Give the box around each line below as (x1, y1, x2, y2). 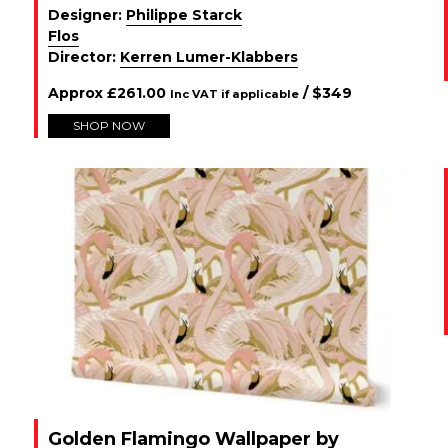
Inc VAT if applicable (170, 87, 299, 101)
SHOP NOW (73, 118, 145, 133)
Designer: (48, 6, 126, 24)
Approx (48, 84, 107, 102)
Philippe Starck (126, 6, 242, 24)
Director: (48, 48, 120, 66)
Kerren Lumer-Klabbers (120, 48, 298, 66)
